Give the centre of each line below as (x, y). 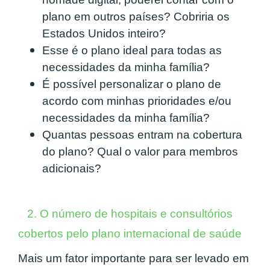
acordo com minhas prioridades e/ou (137, 101)
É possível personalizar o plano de (132, 84)
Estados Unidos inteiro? (104, 34)
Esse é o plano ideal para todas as (132, 51)
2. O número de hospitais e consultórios (125, 213)
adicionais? (73, 169)
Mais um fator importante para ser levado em (133, 258)
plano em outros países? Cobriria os (136, 17)
